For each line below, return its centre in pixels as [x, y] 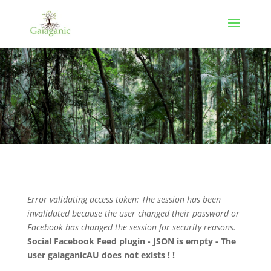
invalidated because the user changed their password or [133, 213]
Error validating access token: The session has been [124, 199]
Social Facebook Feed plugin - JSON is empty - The [131, 241]
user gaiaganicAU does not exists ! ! [101, 255]
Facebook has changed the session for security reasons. [131, 227]
